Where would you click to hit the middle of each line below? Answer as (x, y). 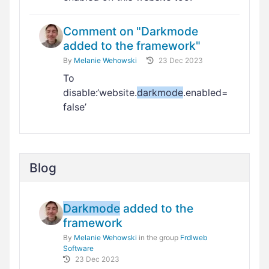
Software (78, 248)
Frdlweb (194, 237)
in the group (159, 237)
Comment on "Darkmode (131, 31)
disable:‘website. (100, 92)
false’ (75, 107)
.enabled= (206, 92)
